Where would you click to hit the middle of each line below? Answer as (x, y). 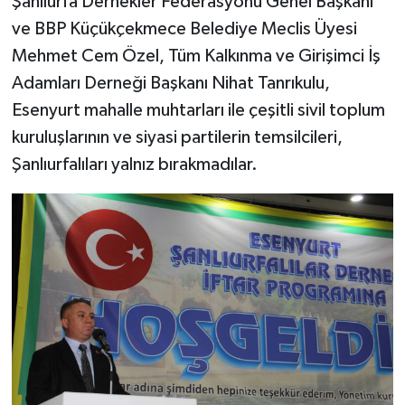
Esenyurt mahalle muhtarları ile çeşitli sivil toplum (198, 110)
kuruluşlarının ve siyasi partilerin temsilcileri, (177, 137)
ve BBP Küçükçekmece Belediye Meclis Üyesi (184, 28)
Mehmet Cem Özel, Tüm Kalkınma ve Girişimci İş (196, 56)
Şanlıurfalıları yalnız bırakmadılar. (134, 164)
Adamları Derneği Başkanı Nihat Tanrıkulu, (170, 83)
